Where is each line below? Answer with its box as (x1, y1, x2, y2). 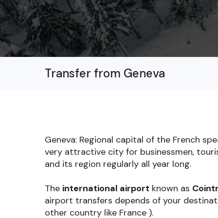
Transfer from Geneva (45, 65, 165, 81)
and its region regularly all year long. (45, 158, 191, 170)
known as (149, 182, 192, 194)
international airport (62, 182, 149, 194)
